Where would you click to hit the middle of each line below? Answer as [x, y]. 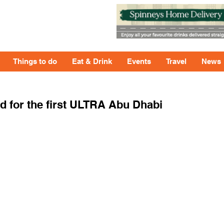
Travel [176, 61]
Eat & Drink [92, 61]
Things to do [35, 61]
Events [139, 61]
